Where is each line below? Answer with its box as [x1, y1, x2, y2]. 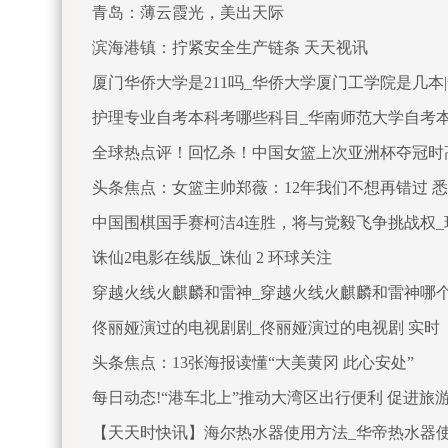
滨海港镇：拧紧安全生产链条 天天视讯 [92, 39, 368, 56]
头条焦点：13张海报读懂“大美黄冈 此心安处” [92, 354, 414, 371]
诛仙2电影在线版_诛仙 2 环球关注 [92, 249, 332, 266]
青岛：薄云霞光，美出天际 [92, 4, 284, 21]
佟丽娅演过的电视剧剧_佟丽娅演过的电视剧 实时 [92, 319, 440, 336]
